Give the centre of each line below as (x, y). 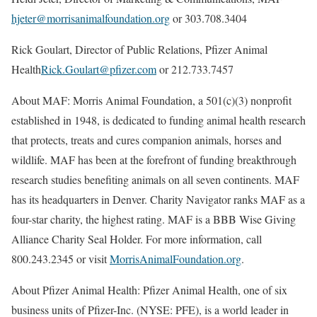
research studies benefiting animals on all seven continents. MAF (155, 179)
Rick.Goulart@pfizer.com (99, 69)
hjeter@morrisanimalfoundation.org (91, 18)
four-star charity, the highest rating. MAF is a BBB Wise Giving (154, 219)
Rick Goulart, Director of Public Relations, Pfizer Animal (139, 49)
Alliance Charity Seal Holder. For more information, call (137, 239)
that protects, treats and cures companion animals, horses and (146, 140)
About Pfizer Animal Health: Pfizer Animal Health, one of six (149, 290)
